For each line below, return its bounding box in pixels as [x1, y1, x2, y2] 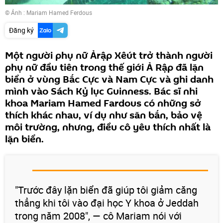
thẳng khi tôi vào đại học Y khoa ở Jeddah [15, 196, 199, 210]
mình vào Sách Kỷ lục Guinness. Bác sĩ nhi [5, 84, 198, 99]
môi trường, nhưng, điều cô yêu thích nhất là [5, 120, 211, 134]
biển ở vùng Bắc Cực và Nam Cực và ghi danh [5, 72, 214, 87]
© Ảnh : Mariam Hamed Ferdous [5, 8, 92, 16]
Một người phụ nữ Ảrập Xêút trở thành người [5, 48, 213, 63]
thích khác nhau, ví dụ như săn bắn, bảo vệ [5, 108, 202, 122]
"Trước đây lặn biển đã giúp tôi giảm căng [15, 183, 197, 197]
